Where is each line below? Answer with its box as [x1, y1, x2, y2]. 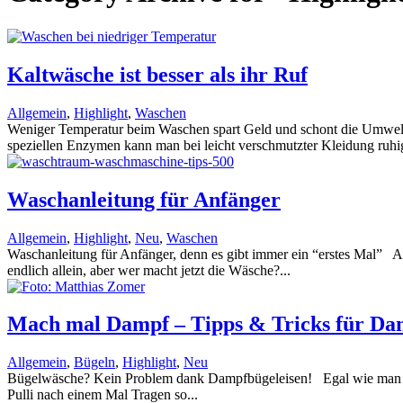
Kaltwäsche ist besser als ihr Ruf [7, 62, 308, 86]
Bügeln [74, 354, 115, 371]
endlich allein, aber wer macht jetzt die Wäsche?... [7, 262, 291, 278]
